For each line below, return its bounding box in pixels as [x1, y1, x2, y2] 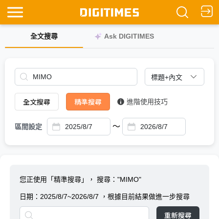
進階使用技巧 [127, 98, 168, 106]
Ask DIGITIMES [104, 32, 154, 40]
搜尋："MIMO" [97, 175, 141, 183]
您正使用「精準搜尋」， [20, 175, 97, 183]
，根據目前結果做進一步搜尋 [99, 193, 192, 200]
